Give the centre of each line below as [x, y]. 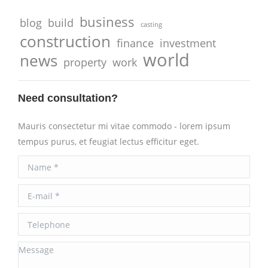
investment [188, 43]
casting [151, 25]
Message [36, 249]
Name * [33, 163]
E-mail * [34, 192]
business [107, 22]
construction [65, 41]
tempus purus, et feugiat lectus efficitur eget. [109, 141]
